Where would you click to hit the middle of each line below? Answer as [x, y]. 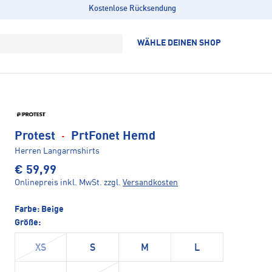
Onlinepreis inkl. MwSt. [58, 183]
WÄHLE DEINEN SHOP [179, 43]
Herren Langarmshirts [57, 151]
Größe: [28, 223]
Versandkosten [150, 183]
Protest [36, 137]
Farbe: [28, 210]
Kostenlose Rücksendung [132, 9]
